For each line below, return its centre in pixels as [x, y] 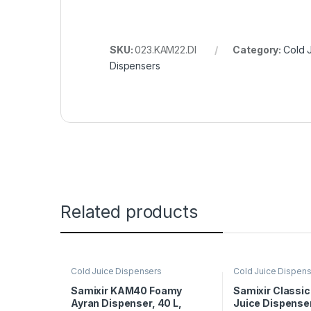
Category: [258, 50]
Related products [129, 212]
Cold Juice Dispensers [116, 271]
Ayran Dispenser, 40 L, [126, 303]
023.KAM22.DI [166, 50]
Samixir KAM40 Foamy [126, 290]
